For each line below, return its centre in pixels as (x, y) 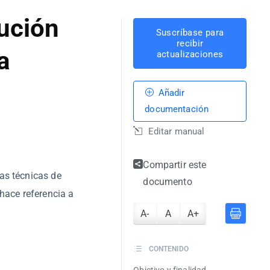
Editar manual (175, 131)
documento (168, 182)
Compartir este (175, 165)
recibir (190, 43)
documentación (177, 109)
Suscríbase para (190, 33)
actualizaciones (190, 54)
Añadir (170, 93)
